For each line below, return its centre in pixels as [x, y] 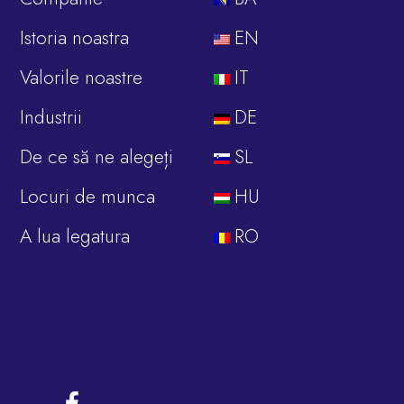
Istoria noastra [75, 38]
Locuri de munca [88, 197]
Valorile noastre [82, 78]
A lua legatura [75, 236]
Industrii [51, 117]
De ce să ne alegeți [97, 157]
